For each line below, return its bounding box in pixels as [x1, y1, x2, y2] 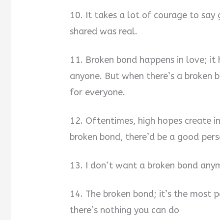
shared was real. [70, 26, 138, 37]
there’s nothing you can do [70, 204, 180, 216]
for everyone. [70, 87, 126, 98]
